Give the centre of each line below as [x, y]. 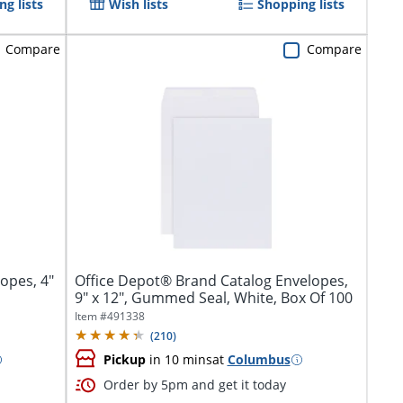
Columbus [259, 359]
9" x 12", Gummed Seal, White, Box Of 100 [213, 298]
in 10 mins [179, 359]
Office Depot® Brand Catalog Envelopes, [211, 281]
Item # [90, 317]
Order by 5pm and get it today [194, 384]
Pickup [124, 359]
